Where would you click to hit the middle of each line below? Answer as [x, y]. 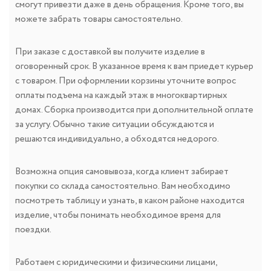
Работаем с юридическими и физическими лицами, [116, 262]
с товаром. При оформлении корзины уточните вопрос [126, 81]
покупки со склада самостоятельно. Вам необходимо [123, 186]
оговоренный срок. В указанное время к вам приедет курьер [134, 66]
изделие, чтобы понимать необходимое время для [118, 215]
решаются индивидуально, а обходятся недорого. [117, 139]
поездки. [33, 230]
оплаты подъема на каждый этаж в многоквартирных [121, 95]
